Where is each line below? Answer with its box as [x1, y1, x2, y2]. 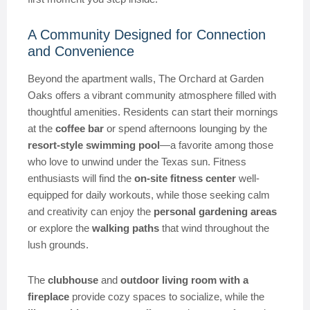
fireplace [28, 291, 69, 302]
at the [28, 122, 55, 134]
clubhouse [48, 274, 98, 286]
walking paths [92, 222, 159, 234]
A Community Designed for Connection [28, 27, 266, 42]
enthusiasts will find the [28, 172, 134, 184]
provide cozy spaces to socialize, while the [69, 291, 264, 302]
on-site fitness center [134, 172, 236, 184]
